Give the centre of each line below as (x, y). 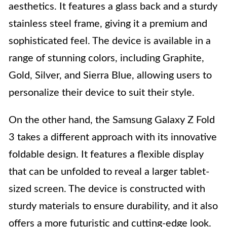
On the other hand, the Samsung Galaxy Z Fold (112, 120)
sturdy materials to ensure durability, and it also (113, 206)
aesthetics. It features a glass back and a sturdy (113, 7)
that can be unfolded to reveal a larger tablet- (109, 172)
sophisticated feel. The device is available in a (110, 41)
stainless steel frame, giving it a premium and (108, 24)
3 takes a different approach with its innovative (113, 138)
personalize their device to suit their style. (102, 93)
